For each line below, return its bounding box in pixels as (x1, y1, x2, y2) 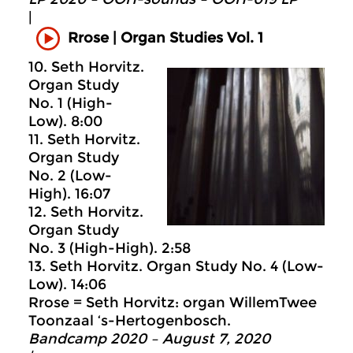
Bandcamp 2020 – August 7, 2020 (28, 329, 270, 347)
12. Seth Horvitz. (28, 203, 143, 221)
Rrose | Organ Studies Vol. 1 (68, 29, 263, 47)
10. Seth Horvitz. (28, 58, 144, 76)
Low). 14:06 (28, 275, 106, 293)
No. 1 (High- (28, 94, 113, 112)
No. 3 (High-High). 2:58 (28, 239, 191, 257)
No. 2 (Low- (28, 166, 112, 184)
